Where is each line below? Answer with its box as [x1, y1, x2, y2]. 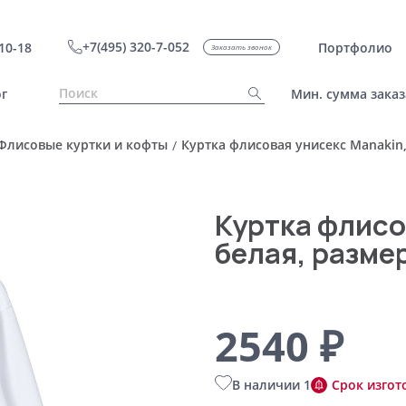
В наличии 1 [231, 376, 311, 393]
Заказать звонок [210, 42, 272, 52]
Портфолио [317, 38, 392, 56]
